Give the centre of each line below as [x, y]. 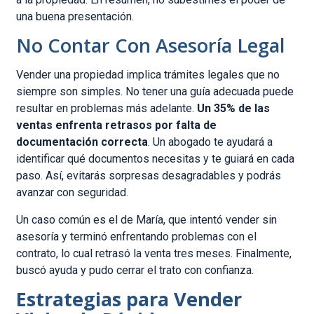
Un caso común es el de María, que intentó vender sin [147, 219]
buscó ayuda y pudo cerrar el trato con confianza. [135, 270]
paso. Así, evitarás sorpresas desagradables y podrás [149, 176]
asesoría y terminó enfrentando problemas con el [137, 236]
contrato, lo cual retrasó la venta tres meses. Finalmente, [154, 253]
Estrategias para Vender [129, 299]
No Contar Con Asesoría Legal [151, 46]
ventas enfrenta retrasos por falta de [117, 125]
